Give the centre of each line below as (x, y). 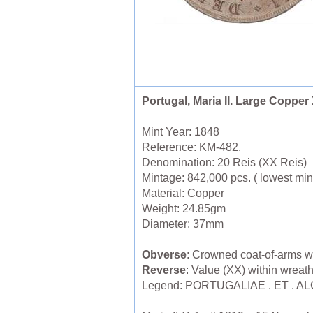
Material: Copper (184, 194)
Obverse (164, 255)
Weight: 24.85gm (185, 209)
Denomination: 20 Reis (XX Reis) (226, 163)
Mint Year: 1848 (182, 132)
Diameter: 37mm (184, 224)
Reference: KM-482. (193, 147)
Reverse (164, 270)
